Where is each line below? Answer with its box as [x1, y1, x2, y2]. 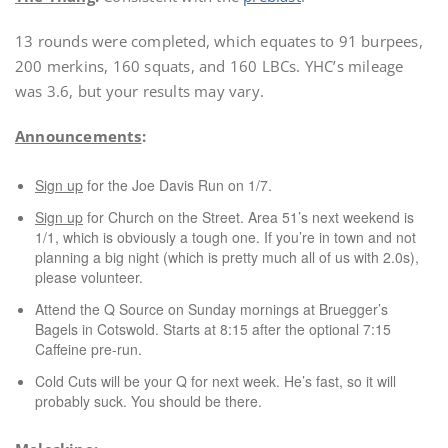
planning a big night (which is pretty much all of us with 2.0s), [35, 247, 419, 267]
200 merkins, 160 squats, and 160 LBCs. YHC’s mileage [15, 56, 404, 76]
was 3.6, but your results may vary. [15, 81, 264, 101]
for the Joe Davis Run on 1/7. [83, 175, 272, 195]
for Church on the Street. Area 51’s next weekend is [83, 207, 414, 227]
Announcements [15, 126, 142, 146]
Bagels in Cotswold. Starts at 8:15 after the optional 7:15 [35, 319, 391, 339]
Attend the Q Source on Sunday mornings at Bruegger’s [35, 299, 388, 319]
